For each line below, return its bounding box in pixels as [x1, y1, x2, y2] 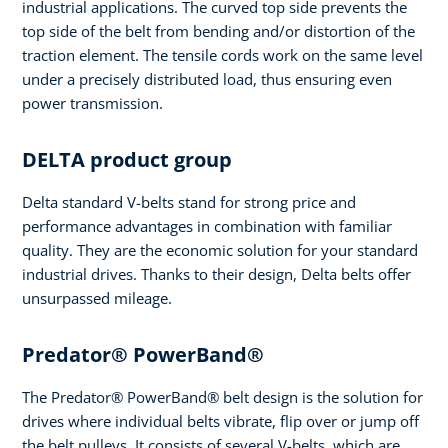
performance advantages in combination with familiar [22, 216, 392, 237]
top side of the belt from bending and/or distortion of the [22, 21, 415, 42]
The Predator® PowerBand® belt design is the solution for [22, 387, 423, 408]
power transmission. [22, 93, 163, 114]
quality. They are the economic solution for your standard [22, 240, 418, 261]
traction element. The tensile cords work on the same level [22, 45, 423, 66]
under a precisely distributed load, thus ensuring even [22, 69, 392, 90]
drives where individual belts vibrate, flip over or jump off [22, 411, 419, 432]
